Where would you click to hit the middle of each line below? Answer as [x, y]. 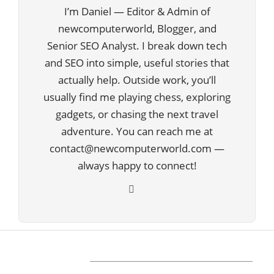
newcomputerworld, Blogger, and [137, 29]
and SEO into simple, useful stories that [137, 63]
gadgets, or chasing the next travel [137, 114]
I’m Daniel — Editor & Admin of [137, 12]
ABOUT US [50, 261]
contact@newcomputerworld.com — [137, 149]
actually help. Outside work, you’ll [137, 80]
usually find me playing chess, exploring [137, 97]
